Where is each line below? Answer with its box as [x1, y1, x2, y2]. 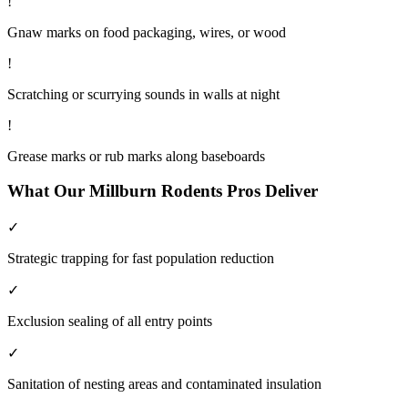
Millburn [89, 181, 157, 201]
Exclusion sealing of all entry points [7, 312, 212, 329]
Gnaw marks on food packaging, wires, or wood [7, 24, 286, 40]
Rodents [161, 181, 222, 201]
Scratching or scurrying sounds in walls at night [7, 86, 280, 102]
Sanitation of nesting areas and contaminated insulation [7, 375, 321, 392]
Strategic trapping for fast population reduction [7, 250, 274, 266]
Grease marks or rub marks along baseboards [7, 148, 265, 164]
